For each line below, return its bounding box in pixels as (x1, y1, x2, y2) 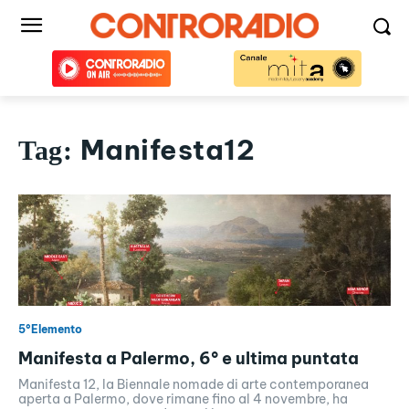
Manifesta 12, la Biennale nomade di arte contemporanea (18, 376, 369, 393)
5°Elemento (18, 322, 82, 337)
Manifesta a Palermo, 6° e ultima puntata (18, 348, 359, 370)
